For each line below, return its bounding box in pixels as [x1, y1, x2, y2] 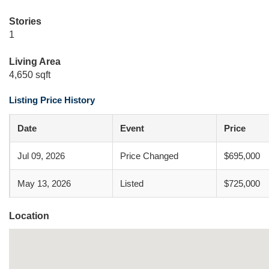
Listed [120, 178, 144, 189]
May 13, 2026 [17, 178, 71, 189]
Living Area [9, 56, 61, 67]
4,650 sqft [9, 70, 50, 80]
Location [9, 211, 49, 221]
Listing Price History [9, 95, 95, 105]
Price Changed [120, 151, 178, 161]
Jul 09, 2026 [17, 151, 65, 161]
